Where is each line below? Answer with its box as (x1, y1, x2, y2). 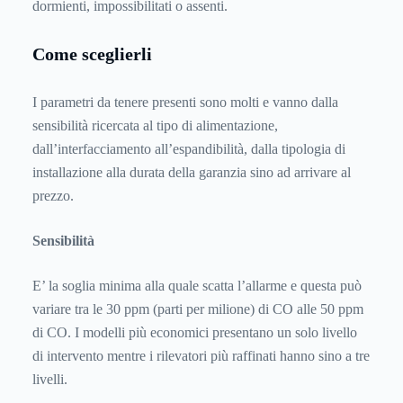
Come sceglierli (32, 44, 152, 65)
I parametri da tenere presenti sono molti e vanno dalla (32, 94, 338, 110)
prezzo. (32, 187, 74, 203)
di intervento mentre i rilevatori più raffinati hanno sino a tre (32, 347, 370, 363)
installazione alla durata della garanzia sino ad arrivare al (32, 164, 351, 180)
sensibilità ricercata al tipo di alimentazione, (32, 117, 278, 133)
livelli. (32, 371, 67, 387)
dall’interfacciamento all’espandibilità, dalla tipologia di (32, 140, 345, 157)
